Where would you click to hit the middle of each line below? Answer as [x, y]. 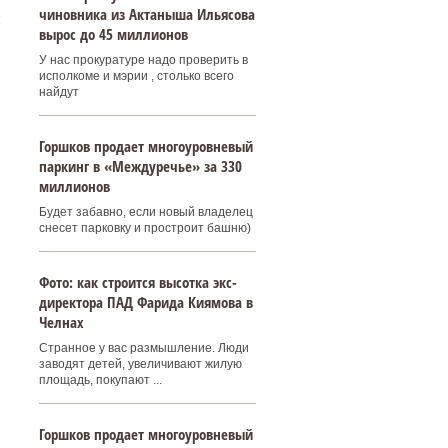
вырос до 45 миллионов [113, 34]
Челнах [61, 322]
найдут [58, 92]
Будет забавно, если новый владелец [145, 212]
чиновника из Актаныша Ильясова [146, 14]
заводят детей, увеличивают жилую [140, 364]
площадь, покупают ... [100, 380]
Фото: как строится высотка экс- [137, 282]
